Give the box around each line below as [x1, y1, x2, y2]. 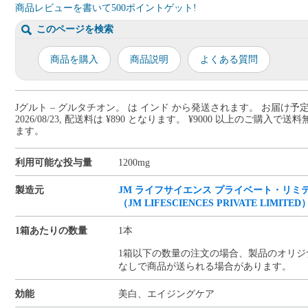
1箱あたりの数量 [15, 225, 88, 236]
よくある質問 [200, 54, 258, 65]
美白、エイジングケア [118, 288, 215, 299]
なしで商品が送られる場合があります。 [118, 261, 292, 272]
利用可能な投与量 [15, 157, 93, 168]
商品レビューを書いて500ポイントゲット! [15, 2, 197, 13]
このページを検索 [36, 23, 114, 34]
